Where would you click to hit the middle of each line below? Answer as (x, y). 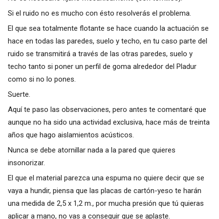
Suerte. (19, 94)
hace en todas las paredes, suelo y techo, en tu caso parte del (107, 41)
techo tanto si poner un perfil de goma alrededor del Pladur (102, 66)
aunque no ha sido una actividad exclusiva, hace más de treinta (109, 122)
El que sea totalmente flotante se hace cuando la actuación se (108, 28)
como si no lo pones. (42, 79)
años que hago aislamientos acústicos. (71, 135)
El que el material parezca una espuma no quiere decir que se (106, 178)
